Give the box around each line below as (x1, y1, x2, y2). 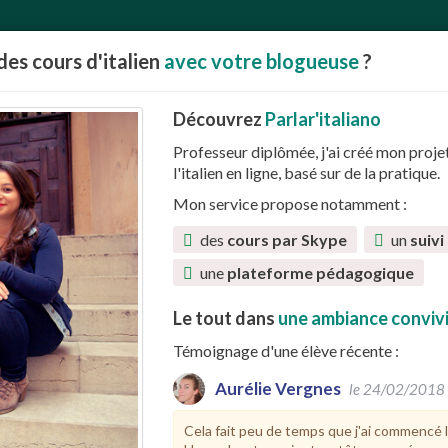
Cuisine (39, 307, 97, 330)
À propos (230, 307, 301, 330)
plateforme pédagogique (226, 263, 414, 282)
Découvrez (172, 108, 265, 130)
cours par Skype (226, 230, 347, 249)
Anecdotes (280, 415, 349, 445)
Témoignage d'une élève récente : (172, 341, 399, 360)
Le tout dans (172, 307, 278, 329)
